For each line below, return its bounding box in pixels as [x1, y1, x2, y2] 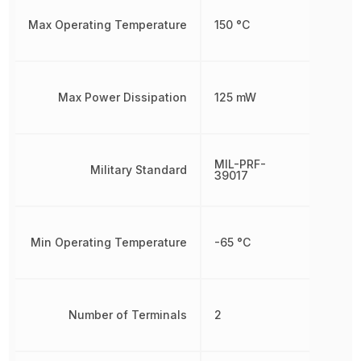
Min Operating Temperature [31, 235, 188, 249]
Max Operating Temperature [28, 18, 188, 31]
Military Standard [90, 163, 188, 176]
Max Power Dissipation [58, 90, 188, 104]
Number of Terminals [68, 308, 188, 322]
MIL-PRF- [214, 157, 267, 171]
